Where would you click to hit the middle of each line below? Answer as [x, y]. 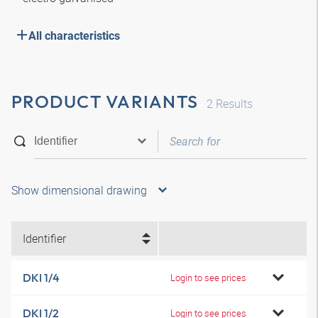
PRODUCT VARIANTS [105, 102]
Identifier [44, 238]
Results [233, 104]
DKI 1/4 [41, 278]
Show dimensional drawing [79, 190]
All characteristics [74, 36]
